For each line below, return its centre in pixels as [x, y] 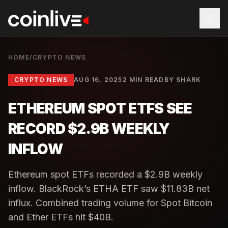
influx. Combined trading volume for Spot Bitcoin [110, 203]
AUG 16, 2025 [98, 80]
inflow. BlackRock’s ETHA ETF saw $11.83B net [109, 189]
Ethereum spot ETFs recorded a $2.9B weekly [105, 174]
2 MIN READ [143, 80]
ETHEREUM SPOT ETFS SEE [100, 108]
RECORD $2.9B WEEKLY [89, 129]
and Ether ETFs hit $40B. [61, 217]
